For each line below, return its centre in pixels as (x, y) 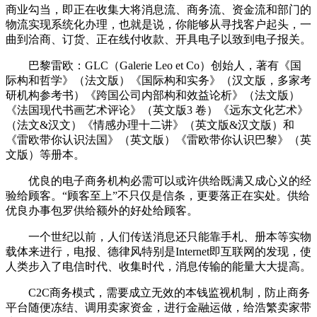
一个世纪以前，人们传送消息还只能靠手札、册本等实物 (158, 237)
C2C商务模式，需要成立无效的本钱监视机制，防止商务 (158, 293)
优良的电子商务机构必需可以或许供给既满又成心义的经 (158, 181)
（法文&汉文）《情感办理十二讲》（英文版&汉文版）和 (150, 125)
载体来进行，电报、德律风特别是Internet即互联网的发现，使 (158, 252)
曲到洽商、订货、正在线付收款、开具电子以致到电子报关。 (158, 40)
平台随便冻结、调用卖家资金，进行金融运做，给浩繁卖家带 (158, 308)
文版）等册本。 (45, 155)
